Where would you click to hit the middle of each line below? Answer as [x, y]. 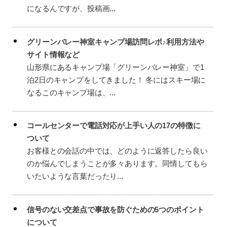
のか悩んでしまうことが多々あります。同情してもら [117, 164]
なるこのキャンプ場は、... [71, 92]
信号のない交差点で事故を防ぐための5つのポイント [116, 209]
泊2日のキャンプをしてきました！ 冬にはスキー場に [117, 80]
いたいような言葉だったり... [75, 176]
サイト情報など [53, 54]
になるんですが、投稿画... [71, 9]
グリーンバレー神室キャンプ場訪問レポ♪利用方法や [116, 42]
